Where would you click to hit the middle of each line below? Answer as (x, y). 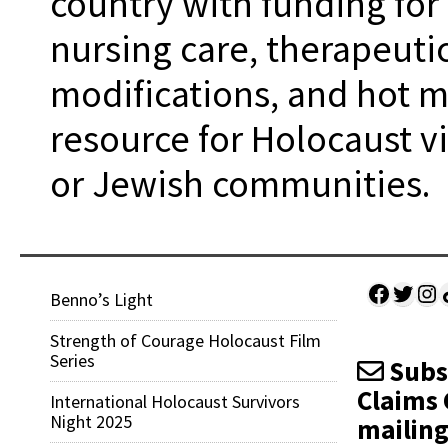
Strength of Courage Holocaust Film (185, 340)
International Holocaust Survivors (175, 401)
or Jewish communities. (240, 183)
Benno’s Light (101, 299)
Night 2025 (91, 421)
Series (72, 360)
